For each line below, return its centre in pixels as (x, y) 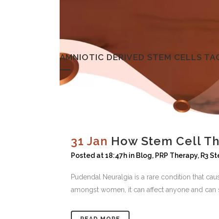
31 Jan (89, 141)
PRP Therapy (176, 156)
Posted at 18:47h (99, 156)
